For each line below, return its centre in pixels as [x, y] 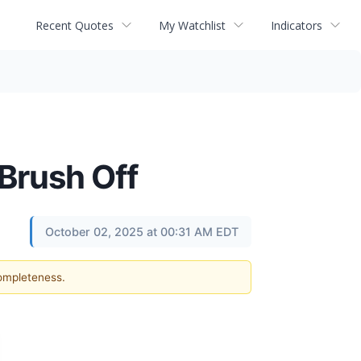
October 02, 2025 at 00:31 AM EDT [142, 232]
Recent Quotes [75, 25]
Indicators [297, 25]
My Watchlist [192, 25]
